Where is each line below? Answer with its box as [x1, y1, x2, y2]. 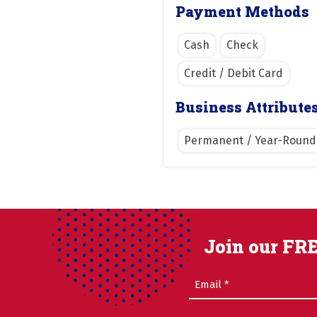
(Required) [219, 274, 264, 285]
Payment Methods [175, 1, 309, 21]
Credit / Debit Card [184, 66, 283, 80]
